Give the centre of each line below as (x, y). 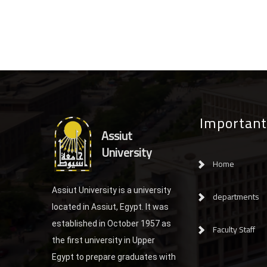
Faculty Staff (234, 229)
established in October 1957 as (111, 223)
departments (236, 196)
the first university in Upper (103, 240)
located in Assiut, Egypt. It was (110, 207)
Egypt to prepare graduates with (114, 257)
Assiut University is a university (111, 190)
